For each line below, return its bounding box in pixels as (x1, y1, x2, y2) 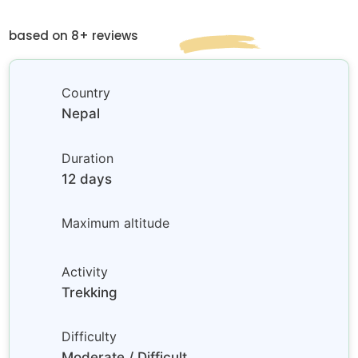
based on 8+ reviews (9, 26, 139, 44)
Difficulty (62, 328, 117, 345)
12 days (62, 170, 113, 187)
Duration (62, 149, 114, 166)
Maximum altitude (62, 215, 170, 232)
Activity (62, 263, 109, 280)
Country (62, 85, 111, 101)
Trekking (62, 284, 118, 300)
